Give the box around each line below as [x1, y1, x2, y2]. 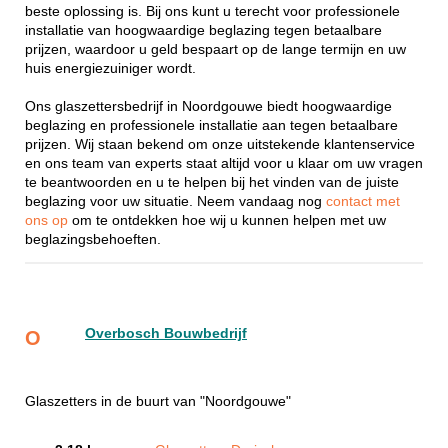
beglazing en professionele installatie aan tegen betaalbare [25, 117, 398, 133]
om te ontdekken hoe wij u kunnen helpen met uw [72, 212, 386, 228]
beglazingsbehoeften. [25, 231, 161, 247]
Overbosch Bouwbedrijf [85, 326, 247, 342]
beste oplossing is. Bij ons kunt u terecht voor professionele [25, 3, 400, 19]
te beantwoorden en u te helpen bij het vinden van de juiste [25, 174, 399, 190]
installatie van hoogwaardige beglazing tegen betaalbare [25, 22, 382, 38]
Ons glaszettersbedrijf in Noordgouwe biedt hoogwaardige [25, 98, 392, 114]
